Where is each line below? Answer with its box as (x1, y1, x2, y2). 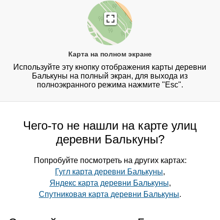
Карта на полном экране (68, 50, 152, 58)
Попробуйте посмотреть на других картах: (33, 156, 187, 165)
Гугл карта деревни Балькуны (55, 167, 163, 176)
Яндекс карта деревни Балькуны (49, 179, 169, 188)
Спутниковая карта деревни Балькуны (39, 190, 179, 199)
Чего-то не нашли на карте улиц (23, 119, 197, 133)
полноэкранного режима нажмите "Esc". (36, 81, 183, 89)
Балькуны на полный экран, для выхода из (32, 72, 188, 81)
